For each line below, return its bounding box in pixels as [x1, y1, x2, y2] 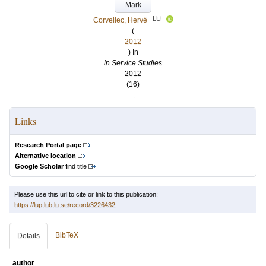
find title [64, 163, 87, 170]
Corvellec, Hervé [93, 16, 147, 24]
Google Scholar [15, 163, 64, 170]
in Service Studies [104, 59, 162, 67]
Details [17, 232, 40, 240]
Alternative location [15, 152, 76, 159]
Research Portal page [15, 141, 81, 148]
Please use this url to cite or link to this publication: [14, 191, 158, 198]
